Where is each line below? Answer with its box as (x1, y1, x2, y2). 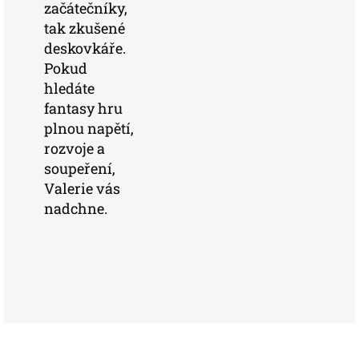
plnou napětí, (44, 119, 134, 138)
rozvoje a (44, 139, 105, 158)
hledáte (44, 79, 95, 98)
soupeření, (44, 159, 115, 178)
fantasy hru (44, 99, 123, 118)
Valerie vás (44, 179, 120, 198)
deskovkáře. (44, 38, 126, 58)
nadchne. (44, 199, 107, 218)
